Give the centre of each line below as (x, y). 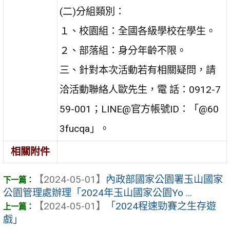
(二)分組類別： (92, 12)
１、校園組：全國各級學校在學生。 (138, 31)
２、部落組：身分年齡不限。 (123, 51)
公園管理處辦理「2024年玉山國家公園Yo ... (98, 193)
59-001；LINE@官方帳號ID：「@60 (139, 109)
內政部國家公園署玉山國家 (164, 180)
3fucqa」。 (85, 129)
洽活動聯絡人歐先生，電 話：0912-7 (140, 90)
